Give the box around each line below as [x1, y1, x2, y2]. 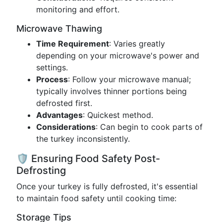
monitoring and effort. [36, 4, 119, 14]
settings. [36, 62, 68, 72]
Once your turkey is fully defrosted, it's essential [16, 181, 198, 191]
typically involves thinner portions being [36, 86, 187, 96]
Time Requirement [36, 39, 109, 49]
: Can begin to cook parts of [96, 122, 203, 132]
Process [36, 74, 68, 84]
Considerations [36, 122, 96, 132]
